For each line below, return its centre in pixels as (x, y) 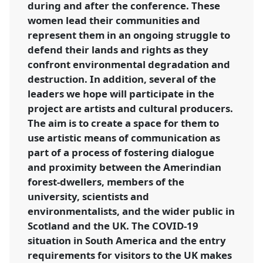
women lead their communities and (114, 20)
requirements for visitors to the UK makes (130, 255)
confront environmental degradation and (129, 64)
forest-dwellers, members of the (106, 181)
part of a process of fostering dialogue (121, 152)
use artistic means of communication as (124, 137)
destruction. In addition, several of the (122, 79)
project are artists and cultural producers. (131, 108)
